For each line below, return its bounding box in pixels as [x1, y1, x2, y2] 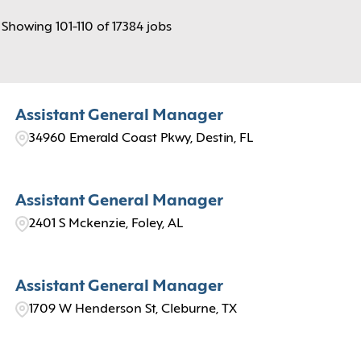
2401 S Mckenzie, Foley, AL [28, 218, 183, 230]
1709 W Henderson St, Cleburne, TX [28, 303, 237, 316]
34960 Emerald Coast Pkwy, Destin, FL [28, 132, 253, 145]
